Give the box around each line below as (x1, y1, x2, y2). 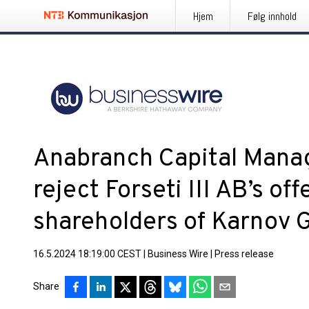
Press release (215, 248, 274, 259)
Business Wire (148, 248, 208, 259)
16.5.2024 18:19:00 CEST (33, 248, 141, 259)
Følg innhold (248, 9, 297, 23)
